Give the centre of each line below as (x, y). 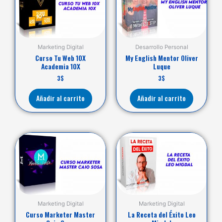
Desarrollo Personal (162, 47)
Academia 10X (60, 66)
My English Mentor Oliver (162, 58)
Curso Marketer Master (60, 214)
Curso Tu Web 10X (60, 58)
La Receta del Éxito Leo (162, 214)
